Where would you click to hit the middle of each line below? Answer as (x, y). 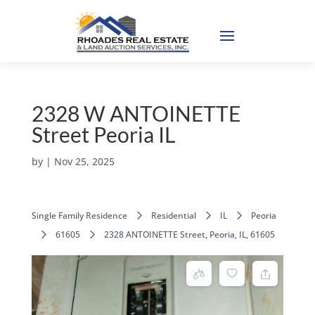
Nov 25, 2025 (84, 161)
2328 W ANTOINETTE (136, 113)
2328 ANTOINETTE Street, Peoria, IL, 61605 (189, 234)
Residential (173, 215)
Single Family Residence (79, 215)
